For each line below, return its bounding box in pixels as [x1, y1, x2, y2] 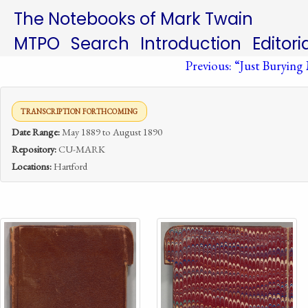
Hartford [52, 159, 87, 173]
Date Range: [12, 125, 60, 138]
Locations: [12, 159, 52, 173]
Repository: [12, 142, 56, 155]
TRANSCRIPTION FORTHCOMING [21, 107, 138, 116]
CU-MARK [56, 142, 105, 155]
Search [71, 32, 129, 55]
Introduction [140, 32, 241, 55]
